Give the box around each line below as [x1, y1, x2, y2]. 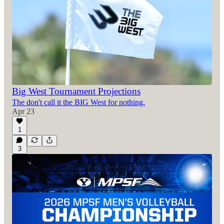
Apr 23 [12, 106, 34, 115]
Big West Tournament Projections [12, 85, 140, 96]
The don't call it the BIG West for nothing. [12, 97, 145, 106]
